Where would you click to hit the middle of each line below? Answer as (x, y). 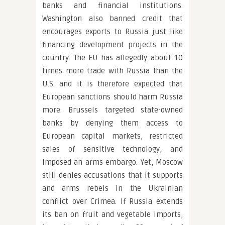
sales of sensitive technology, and (113, 149)
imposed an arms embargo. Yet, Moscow (113, 162)
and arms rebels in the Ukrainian (113, 188)
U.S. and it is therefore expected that (113, 84)
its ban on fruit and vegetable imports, (113, 214)
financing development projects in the (113, 45)
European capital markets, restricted (113, 136)
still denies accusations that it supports (113, 175)
